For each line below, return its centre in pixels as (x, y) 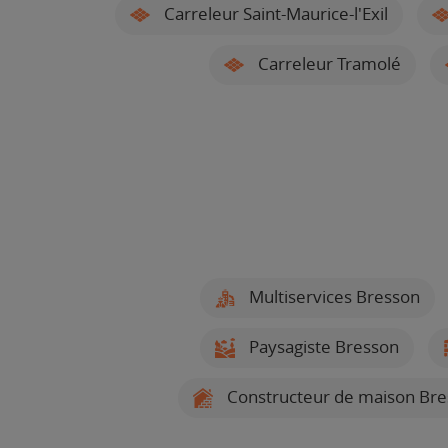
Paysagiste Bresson (321, 346)
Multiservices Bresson (332, 296)
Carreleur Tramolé (327, 63)
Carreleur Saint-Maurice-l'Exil (274, 13)
